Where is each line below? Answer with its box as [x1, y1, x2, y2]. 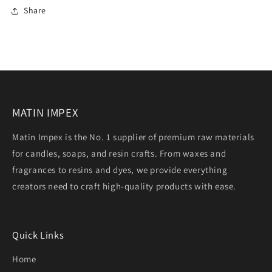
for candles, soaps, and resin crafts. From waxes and [12, 148, 226, 160]
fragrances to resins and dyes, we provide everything [12, 164, 228, 176]
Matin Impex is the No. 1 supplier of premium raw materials [12, 131, 254, 143]
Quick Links [12, 228, 64, 242]
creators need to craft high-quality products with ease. [12, 180, 237, 192]
